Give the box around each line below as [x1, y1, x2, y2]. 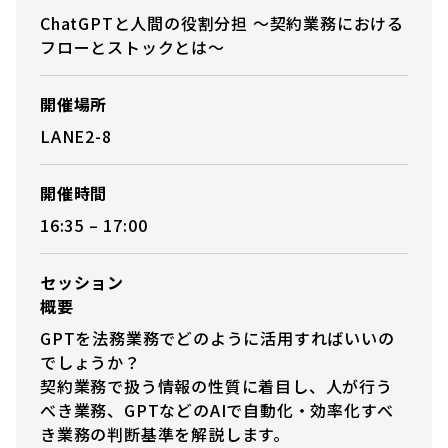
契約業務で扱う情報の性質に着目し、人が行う [40, 373, 393, 398]
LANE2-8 [40, 123, 112, 148]
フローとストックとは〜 [40, 34, 225, 59]
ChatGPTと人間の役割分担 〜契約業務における [40, 10, 404, 35]
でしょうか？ [40, 349, 141, 374]
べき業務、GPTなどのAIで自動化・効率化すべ [40, 397, 394, 422]
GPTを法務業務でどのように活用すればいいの [40, 325, 395, 350]
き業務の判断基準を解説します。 [40, 421, 291, 446]
